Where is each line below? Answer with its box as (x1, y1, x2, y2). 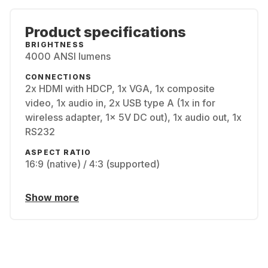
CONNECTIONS (25, 72, 92, 81)
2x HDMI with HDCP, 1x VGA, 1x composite (25, 83, 215, 95)
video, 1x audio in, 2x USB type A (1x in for (25, 97, 215, 109)
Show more (25, 191, 79, 203)
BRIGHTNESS (25, 40, 84, 49)
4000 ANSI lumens (25, 50, 111, 62)
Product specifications (25, 23, 186, 41)
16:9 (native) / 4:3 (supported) (25, 158, 160, 170)
